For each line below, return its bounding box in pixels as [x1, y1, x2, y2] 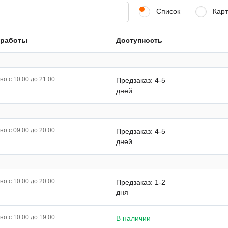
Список [154, 7, 180, 15]
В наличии [116, 214, 151, 223]
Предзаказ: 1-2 [116, 178, 165, 187]
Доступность [116, 36, 162, 45]
